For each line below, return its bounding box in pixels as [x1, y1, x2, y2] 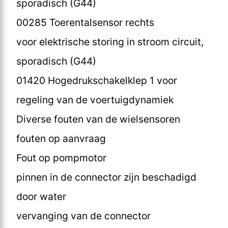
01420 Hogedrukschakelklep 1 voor [16, 74, 177, 87]
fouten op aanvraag [16, 132, 106, 145]
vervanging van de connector [16, 209, 151, 222]
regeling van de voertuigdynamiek [16, 93, 174, 106]
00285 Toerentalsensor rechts [16, 16, 154, 28]
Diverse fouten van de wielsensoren [16, 112, 180, 125]
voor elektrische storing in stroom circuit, [16, 35, 204, 48]
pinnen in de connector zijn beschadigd [16, 170, 196, 183]
